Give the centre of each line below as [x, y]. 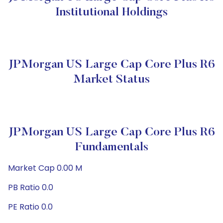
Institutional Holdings [111, 12]
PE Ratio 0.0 [30, 207]
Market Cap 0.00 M [45, 168]
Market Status [111, 80]
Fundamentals [111, 147]
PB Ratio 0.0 [31, 187]
